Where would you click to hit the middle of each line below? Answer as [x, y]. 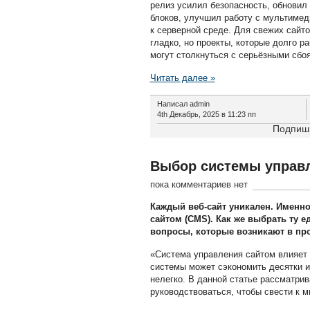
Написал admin [183, 104]
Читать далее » [182, 78]
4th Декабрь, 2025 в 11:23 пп [206, 114]
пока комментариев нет [199, 184]
